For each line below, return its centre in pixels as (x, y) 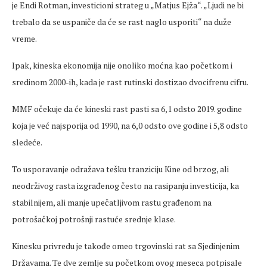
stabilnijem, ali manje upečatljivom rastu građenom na (112, 203)
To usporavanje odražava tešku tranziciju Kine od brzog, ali (120, 169)
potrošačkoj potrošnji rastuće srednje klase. (94, 219)
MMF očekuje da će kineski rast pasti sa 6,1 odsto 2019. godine (127, 109)
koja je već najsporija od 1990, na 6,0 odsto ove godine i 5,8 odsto (130, 126)
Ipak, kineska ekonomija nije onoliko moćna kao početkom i (122, 66)
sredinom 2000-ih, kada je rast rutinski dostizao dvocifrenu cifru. (130, 82)
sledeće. (27, 142)
